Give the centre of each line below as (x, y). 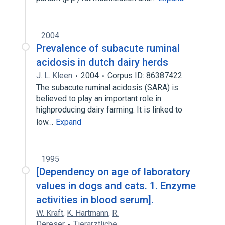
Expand (69, 122)
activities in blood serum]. (95, 200)
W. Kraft (50, 213)
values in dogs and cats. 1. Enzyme (116, 186)
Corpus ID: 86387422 (145, 76)
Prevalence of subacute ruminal (108, 48)
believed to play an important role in (99, 99)
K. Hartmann (88, 213)
